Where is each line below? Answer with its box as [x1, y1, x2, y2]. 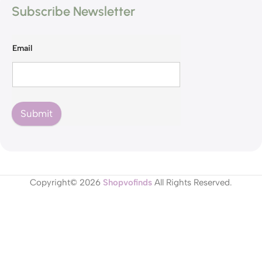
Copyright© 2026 [30, 177, 103, 188]
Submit [20, 108, 53, 120]
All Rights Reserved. [152, 177, 232, 188]
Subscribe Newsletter [12, 4, 135, 20]
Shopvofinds [103, 177, 152, 188]
